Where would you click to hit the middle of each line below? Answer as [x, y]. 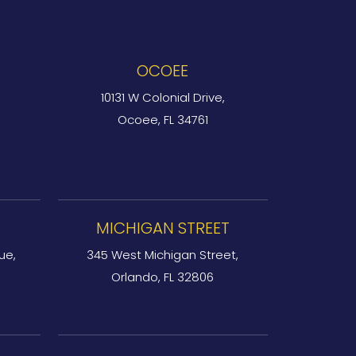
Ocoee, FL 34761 [163, 120]
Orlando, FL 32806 [163, 277]
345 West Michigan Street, [163, 255]
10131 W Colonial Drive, [163, 97]
